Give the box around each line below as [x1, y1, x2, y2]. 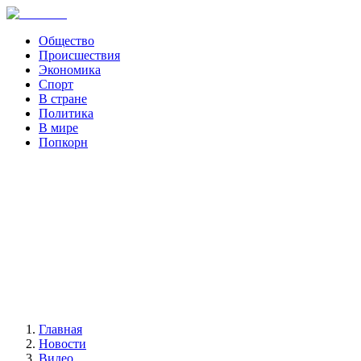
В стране [39, 92, 87, 106]
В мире [39, 121, 78, 135]
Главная [39, 322, 82, 336]
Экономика [39, 63, 101, 77]
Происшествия [39, 48, 120, 62]
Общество [39, 34, 94, 48]
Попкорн [39, 135, 88, 149]
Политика [39, 106, 93, 120]
